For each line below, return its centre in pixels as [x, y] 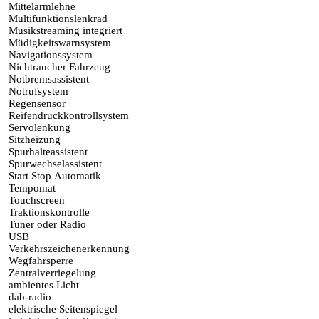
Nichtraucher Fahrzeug [58, 67]
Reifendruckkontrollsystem [67, 116]
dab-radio [28, 297]
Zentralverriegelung [51, 273]
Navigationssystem [49, 55]
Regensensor [36, 104]
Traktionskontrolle [48, 213]
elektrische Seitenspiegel [62, 309]
